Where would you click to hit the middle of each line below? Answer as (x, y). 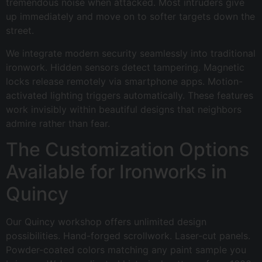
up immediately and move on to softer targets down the (130, 17)
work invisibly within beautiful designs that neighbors (124, 109)
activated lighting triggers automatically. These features (130, 95)
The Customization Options (127, 149)
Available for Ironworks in (116, 171)
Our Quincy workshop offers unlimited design (106, 221)
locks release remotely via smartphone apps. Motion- (124, 81)
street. (20, 31)
